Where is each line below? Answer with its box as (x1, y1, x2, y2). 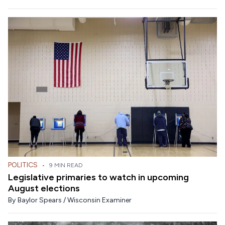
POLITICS (8, 160, 38, 169)
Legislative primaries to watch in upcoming (8, 171, 189, 183)
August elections (8, 182, 80, 194)
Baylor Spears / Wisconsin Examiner (18, 195, 132, 204)
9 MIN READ (49, 161, 83, 169)
